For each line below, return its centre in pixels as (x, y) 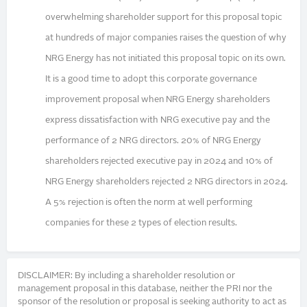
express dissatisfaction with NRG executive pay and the (158, 120)
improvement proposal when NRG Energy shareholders (158, 99)
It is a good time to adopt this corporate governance (151, 79)
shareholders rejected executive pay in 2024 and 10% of (159, 161)
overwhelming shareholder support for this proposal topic (164, 17)
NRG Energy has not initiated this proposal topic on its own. (166, 58)
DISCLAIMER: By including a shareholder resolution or (127, 276)
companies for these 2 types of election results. (142, 223)
